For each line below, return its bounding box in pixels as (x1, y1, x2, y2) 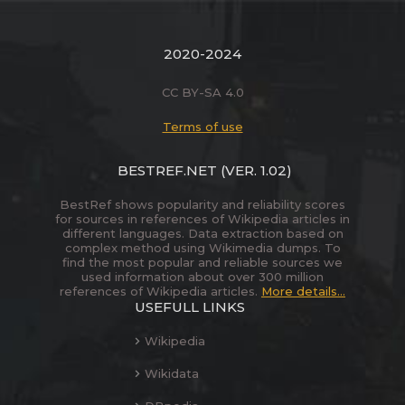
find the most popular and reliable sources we (62, 254, 343, 269)
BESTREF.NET (118, 161, 217, 179)
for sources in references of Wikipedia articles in (55, 211, 350, 226)
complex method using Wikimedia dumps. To (64, 240, 341, 255)
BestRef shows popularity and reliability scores (60, 196, 345, 212)
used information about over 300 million (81, 268, 324, 284)
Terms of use (162, 118, 243, 134)
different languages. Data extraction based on (61, 225, 344, 240)
